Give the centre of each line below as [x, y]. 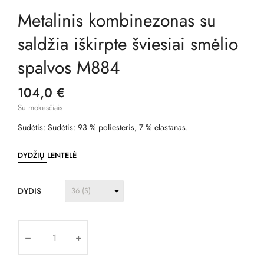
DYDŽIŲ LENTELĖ [47, 156]
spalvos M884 [69, 68]
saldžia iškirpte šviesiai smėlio [128, 44]
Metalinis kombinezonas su [117, 21]
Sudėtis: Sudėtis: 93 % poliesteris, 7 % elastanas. [103, 128]
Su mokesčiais [40, 108]
